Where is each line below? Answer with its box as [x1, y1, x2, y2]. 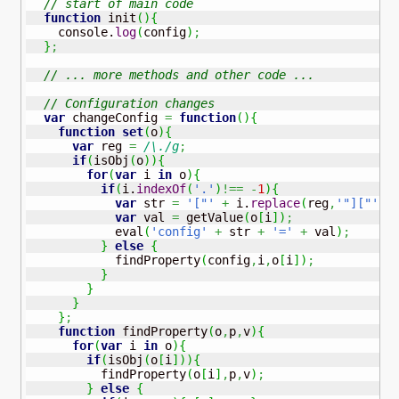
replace [249, 196, 300, 211]
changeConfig [64, 110, 165, 126]
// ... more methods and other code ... [43, 68, 314, 83]
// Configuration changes [43, 96, 222, 111]
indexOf [135, 182, 186, 197]
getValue [178, 210, 243, 225]
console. [28, 25, 115, 40]
